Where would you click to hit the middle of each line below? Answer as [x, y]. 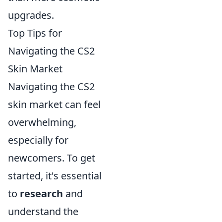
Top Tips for [35, 33]
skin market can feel [54, 104]
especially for [38, 140]
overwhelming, [42, 122]
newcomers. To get [52, 158]
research [41, 193]
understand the [43, 211]
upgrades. [31, 15]
